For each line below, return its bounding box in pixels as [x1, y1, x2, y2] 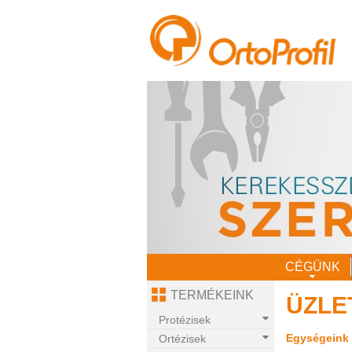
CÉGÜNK [284, 260, 340, 274]
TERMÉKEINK [170, 288, 254, 302]
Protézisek [159, 313, 211, 327]
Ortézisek [159, 332, 206, 346]
